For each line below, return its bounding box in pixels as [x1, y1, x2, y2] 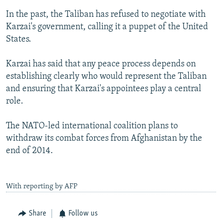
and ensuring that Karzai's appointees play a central [6, 84, 201, 94]
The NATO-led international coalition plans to [6, 121, 178, 131]
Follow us [68, 210, 98, 218]
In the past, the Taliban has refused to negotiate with [6, 10, 206, 20]
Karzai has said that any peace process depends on [6, 59, 196, 69]
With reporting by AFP [6, 183, 77, 191]
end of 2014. [6, 146, 53, 156]
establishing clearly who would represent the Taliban [6, 72, 207, 82]
